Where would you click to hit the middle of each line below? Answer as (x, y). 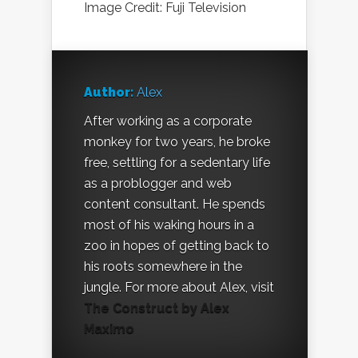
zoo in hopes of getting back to (177, 246)
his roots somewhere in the (163, 267)
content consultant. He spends (175, 205)
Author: (109, 93)
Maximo (109, 329)
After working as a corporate (168, 121)
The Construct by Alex (157, 308)
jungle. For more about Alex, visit (179, 288)
